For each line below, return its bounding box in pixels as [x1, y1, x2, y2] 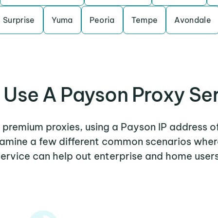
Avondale [174, 15, 211, 25]
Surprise [2, 15, 35, 25]
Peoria [89, 15, 115, 25]
